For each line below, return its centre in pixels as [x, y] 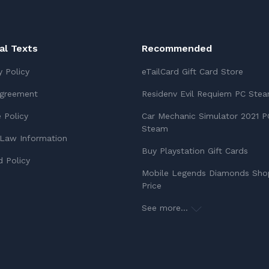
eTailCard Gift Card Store [192, 71]
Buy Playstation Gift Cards [195, 151]
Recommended [177, 48]
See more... [166, 208]
